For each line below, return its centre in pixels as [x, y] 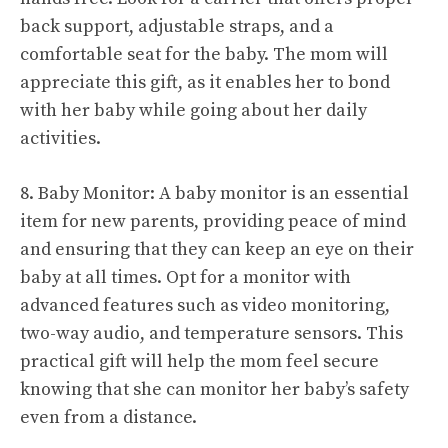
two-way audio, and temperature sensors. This [211, 333]
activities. [60, 138]
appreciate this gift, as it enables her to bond [205, 82]
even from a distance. [108, 417]
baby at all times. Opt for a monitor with [185, 277]
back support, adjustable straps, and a [177, 26]
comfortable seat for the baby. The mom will [204, 54]
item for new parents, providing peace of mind [213, 221]
